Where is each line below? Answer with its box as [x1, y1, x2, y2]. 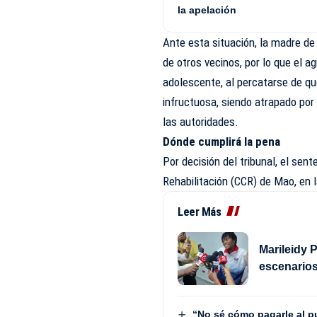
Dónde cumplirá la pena [163, 134, 281, 149]
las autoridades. [163, 114, 239, 129]
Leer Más [178, 204, 221, 219]
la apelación [178, 4, 237, 16]
